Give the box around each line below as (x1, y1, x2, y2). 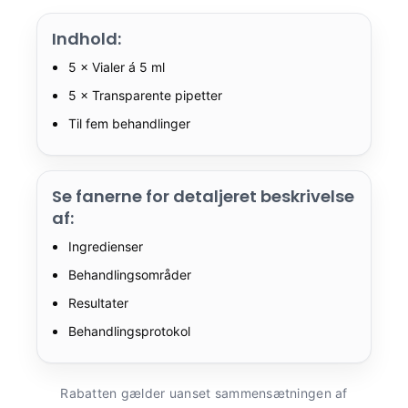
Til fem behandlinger (68, 115, 190, 131)
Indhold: (52, 26, 121, 50)
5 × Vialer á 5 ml (68, 58, 165, 75)
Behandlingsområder (68, 266, 191, 282)
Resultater (68, 294, 128, 311)
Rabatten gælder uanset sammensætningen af (60, 384, 348, 401)
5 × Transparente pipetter (68, 87, 222, 103)
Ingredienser (68, 238, 143, 254)
